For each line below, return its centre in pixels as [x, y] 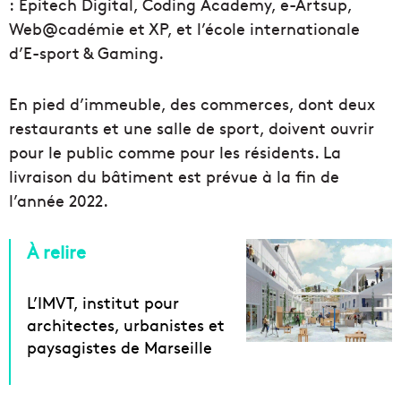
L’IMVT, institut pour [103, 303]
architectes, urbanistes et [126, 325]
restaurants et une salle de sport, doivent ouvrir [192, 128]
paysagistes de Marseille [119, 347]
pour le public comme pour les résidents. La [175, 152]
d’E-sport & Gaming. [86, 53]
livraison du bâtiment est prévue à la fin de [174, 176]
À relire [56, 252]
